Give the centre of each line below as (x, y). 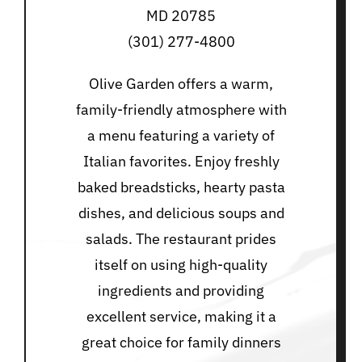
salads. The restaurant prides (181, 239)
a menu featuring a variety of (181, 136)
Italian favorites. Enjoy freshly (181, 162)
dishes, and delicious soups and (181, 213)
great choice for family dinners (181, 343)
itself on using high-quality (181, 265)
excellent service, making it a (181, 317)
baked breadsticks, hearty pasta (181, 187)
